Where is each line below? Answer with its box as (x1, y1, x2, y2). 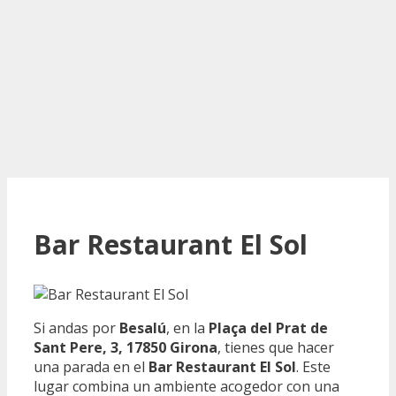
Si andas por (34, 317, 119, 338)
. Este (296, 356, 331, 377)
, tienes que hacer (217, 337, 334, 357)
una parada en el (34, 356, 148, 377)
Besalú (119, 317, 166, 338)
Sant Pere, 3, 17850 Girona (34, 337, 217, 357)
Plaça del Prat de (209, 317, 328, 338)
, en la (166, 317, 209, 338)
